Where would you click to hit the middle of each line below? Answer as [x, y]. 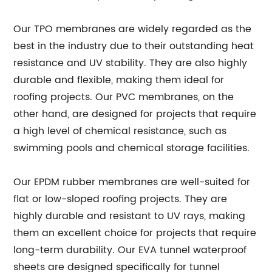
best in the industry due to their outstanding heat [134, 46]
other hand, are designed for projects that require [135, 114]
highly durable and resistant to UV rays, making [130, 216]
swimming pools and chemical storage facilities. [132, 148]
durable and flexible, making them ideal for [119, 80]
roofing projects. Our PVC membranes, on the [124, 97]
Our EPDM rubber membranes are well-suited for [132, 182]
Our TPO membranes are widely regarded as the [133, 29]
